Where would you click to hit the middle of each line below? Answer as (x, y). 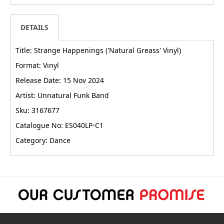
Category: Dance (43, 140)
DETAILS (34, 27)
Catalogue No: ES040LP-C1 (59, 125)
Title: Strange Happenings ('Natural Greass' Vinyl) (98, 50)
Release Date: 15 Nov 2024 (60, 80)
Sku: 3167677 (37, 110)
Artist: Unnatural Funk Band (62, 95)
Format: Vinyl (37, 65)
